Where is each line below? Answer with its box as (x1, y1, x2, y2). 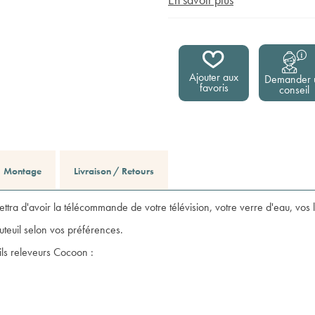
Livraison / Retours (74, 165, 154, 177)
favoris (199, 80, 229, 95)
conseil (278, 82, 309, 97)
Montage (4, 165, 41, 177)
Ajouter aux (189, 70, 238, 84)
